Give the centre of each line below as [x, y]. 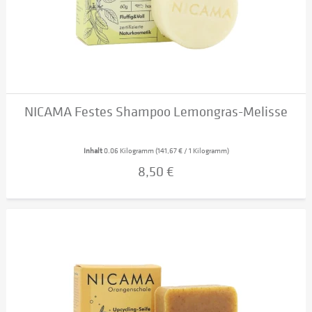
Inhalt [93, 150]
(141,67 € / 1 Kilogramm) [192, 150]
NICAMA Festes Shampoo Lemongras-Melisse [156, 111]
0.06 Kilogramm [129, 150]
